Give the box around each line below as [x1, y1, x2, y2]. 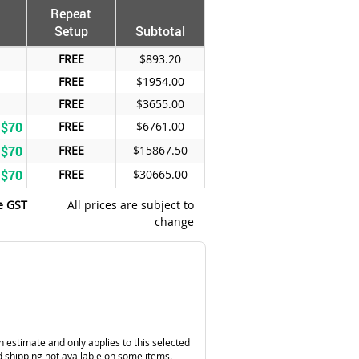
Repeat [50, 4, 92, 22]
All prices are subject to [67, 196, 194, 212]
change [154, 213, 194, 229]
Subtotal [135, 22, 185, 40]
